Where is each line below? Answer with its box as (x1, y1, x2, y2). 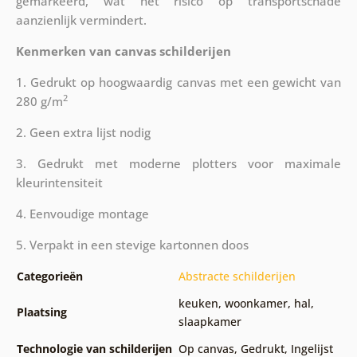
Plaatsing (16, 304, 67, 320)
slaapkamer (178, 313, 241, 329)
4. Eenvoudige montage (15, 205, 149, 222)
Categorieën (16, 268, 83, 284)
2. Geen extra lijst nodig (15, 124, 151, 140)
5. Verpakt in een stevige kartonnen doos (15, 236, 249, 253)
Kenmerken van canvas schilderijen (15, 42, 231, 59)
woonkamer (224, 295, 288, 311)
